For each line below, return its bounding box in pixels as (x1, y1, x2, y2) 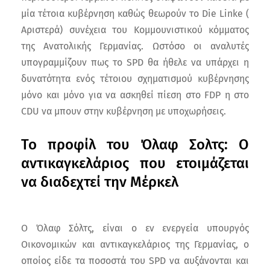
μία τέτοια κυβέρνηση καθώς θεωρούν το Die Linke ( (21, 8, 249, 20)
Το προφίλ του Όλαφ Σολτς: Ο (21, 136, 249, 154)
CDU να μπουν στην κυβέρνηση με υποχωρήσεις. (21, 105, 226, 118)
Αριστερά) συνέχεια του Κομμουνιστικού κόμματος (21, 24, 249, 36)
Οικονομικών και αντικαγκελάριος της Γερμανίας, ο (21, 239, 249, 251)
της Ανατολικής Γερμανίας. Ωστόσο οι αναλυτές (21, 40, 249, 52)
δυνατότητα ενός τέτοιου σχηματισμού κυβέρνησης (21, 73, 249, 85)
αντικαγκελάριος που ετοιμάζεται (21, 155, 249, 172)
